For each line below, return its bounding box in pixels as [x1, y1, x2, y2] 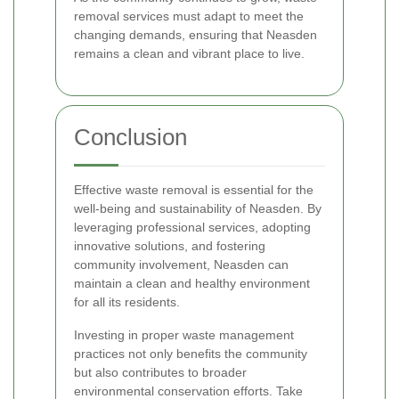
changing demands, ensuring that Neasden [74, 28, 317, 43]
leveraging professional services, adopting [74, 220, 311, 235]
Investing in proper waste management [74, 328, 294, 343]
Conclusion [74, 124, 187, 151]
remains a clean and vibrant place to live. [74, 46, 305, 61]
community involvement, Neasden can [74, 257, 289, 273]
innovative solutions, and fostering [74, 239, 265, 254]
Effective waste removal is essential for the [74, 183, 313, 198]
